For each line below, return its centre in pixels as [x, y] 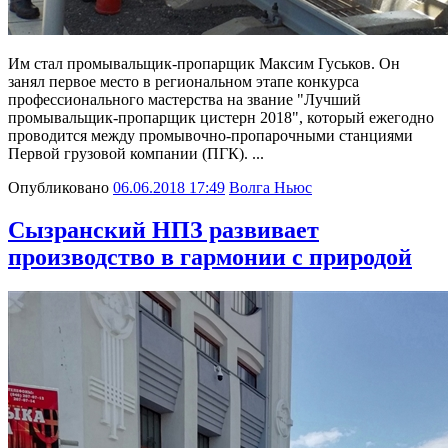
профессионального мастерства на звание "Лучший [184, 99]
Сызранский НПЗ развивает [163, 229]
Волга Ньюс [270, 187]
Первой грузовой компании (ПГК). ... [136, 153]
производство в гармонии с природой [210, 256]
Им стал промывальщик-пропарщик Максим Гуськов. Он [204, 63]
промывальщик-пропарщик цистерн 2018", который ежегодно [221, 117]
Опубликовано [58, 187]
